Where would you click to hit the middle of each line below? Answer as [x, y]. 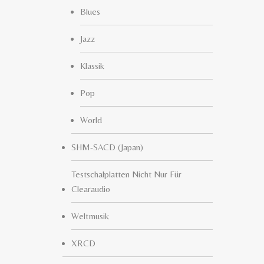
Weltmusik [90, 216]
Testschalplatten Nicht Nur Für [126, 174]
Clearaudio [91, 189]
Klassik [92, 66]
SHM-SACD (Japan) [107, 147]
